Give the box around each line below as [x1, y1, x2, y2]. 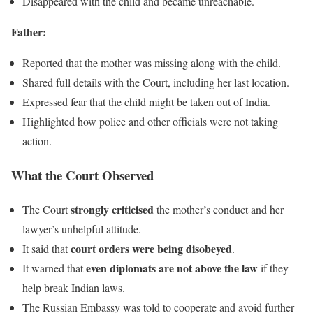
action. [22, 133, 52, 149]
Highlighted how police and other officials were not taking [22, 114, 278, 129]
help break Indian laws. [22, 279, 125, 295]
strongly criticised [71, 201, 154, 217]
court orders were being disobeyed [71, 240, 232, 256]
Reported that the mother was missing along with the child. [22, 55, 281, 71]
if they [258, 260, 289, 275]
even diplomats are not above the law [86, 259, 258, 276]
